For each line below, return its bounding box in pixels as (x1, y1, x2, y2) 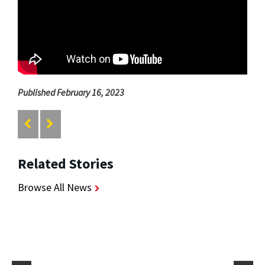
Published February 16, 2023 (18, 86, 124, 98)
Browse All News (18, 180, 92, 194)
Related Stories (18, 154, 114, 173)
